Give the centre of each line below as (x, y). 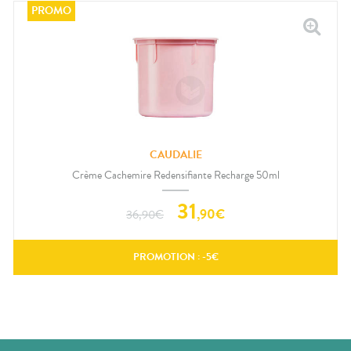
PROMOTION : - (169, 257)
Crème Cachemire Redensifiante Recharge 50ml (175, 175)
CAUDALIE (175, 155)
